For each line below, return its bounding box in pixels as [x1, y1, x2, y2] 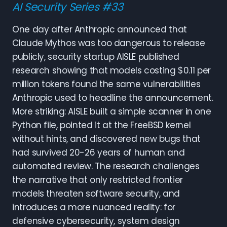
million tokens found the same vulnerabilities [12, 78, 201, 90]
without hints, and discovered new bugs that [12, 133, 201, 145]
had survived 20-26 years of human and [12, 146, 185, 159]
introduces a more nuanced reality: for [12, 201, 175, 213]
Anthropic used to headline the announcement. [12, 92, 213, 104]
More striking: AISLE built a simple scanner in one [12, 105, 211, 118]
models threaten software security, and [12, 187, 180, 200]
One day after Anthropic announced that [12, 23, 187, 35]
